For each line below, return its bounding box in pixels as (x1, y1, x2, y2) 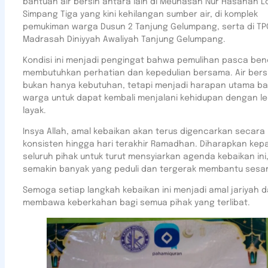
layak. (23, 106, 46, 115)
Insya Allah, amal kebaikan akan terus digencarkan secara (23, 127, 265, 136)
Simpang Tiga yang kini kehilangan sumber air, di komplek (23, 10, 258, 19)
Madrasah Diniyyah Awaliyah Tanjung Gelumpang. (23, 35, 226, 44)
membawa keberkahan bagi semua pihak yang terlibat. (23, 199, 250, 207)
